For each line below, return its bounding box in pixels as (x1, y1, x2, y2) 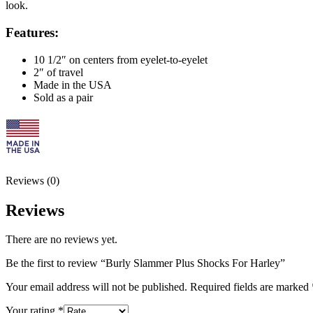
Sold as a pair (34, 91, 93, 103)
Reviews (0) (6, 174, 59, 187)
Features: (6, 25, 59, 41)
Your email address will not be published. (6, 281, 187, 293)
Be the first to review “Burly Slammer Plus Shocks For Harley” (6, 257, 285, 270)
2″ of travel (34, 66, 83, 78)
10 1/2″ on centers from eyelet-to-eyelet (34, 53, 208, 66)
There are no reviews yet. (6, 233, 117, 246)
